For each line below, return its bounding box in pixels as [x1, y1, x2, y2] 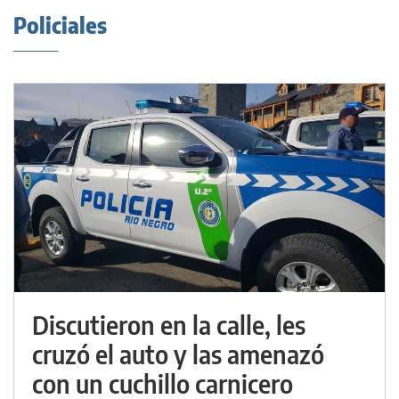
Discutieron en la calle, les [32, 309, 305, 340]
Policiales [13, 12, 107, 38]
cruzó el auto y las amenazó [32, 338, 324, 370]
